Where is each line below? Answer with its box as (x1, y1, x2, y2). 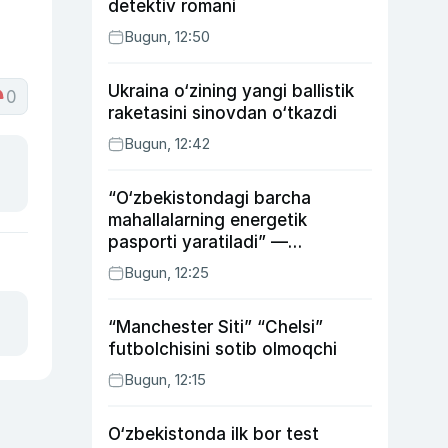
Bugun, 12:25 (124, 263, 209, 282)
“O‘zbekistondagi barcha (108, 188, 311, 208)
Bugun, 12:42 (124, 134, 210, 153)
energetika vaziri (108, 254, 243, 274)
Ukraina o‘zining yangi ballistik (108, 81, 354, 101)
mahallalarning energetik (108, 210, 307, 230)
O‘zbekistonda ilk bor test (108, 424, 319, 444)
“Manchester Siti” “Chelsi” (108, 317, 323, 337)
